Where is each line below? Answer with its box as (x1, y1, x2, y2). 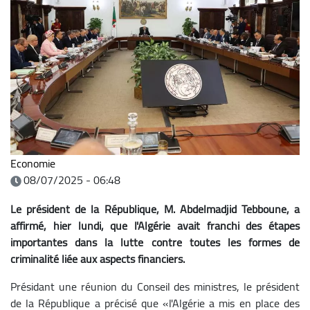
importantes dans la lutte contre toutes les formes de (10, 231, 300, 253)
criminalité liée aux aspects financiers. (10, 248, 185, 269)
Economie (10, 152, 55, 174)
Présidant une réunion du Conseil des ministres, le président (10, 275, 300, 297)
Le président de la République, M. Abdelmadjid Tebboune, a (10, 198, 300, 219)
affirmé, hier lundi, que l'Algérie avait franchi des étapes (10, 215, 300, 236)
